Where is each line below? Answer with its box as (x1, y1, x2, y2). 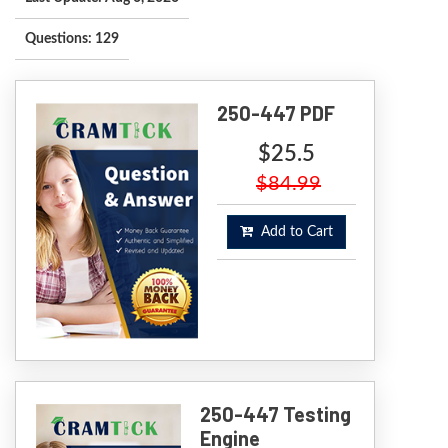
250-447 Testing (199, 402, 351, 427)
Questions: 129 (25, 32, 119, 47)
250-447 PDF (217, 101, 335, 126)
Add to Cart (253, 225, 333, 240)
